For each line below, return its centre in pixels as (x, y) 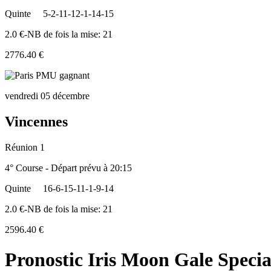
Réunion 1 (25, 148)
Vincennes (36, 122)
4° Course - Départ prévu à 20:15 (68, 168)
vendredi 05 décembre (47, 96)
